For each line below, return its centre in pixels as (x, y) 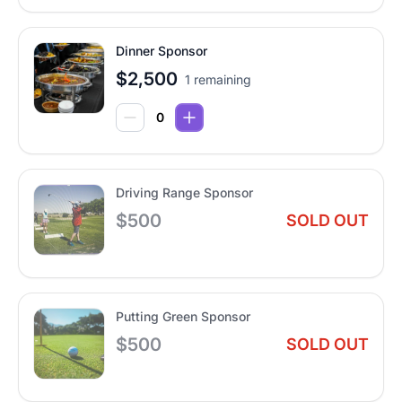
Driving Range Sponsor (184, 193)
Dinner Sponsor (162, 51)
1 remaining (218, 80)
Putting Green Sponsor (183, 317)
